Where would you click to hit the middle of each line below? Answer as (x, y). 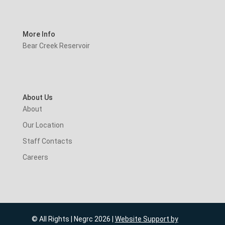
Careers (35, 157)
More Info (39, 34)
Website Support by (146, 219)
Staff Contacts (47, 141)
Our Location (43, 125)
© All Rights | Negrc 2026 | (73, 219)
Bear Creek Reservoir (56, 46)
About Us (37, 97)
